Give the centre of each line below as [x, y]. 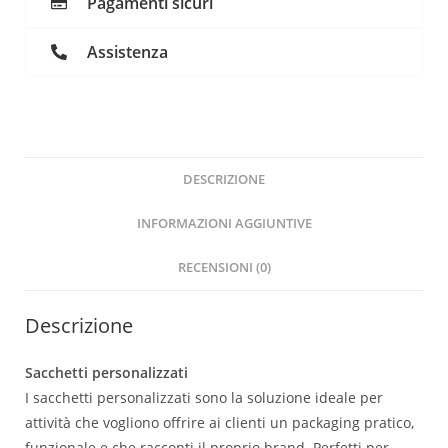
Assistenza [127, 52]
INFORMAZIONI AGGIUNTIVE [224, 223]
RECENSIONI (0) [224, 267]
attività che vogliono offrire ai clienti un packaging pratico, [219, 422]
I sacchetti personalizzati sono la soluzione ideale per [204, 397]
